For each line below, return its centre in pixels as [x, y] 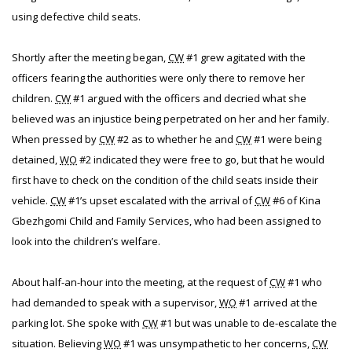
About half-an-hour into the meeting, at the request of [141, 282]
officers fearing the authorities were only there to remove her [158, 78]
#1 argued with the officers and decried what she [189, 98]
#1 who [304, 282]
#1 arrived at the [277, 302]
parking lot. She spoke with [77, 323]
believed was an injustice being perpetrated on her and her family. [170, 119]
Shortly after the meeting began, [90, 57]
